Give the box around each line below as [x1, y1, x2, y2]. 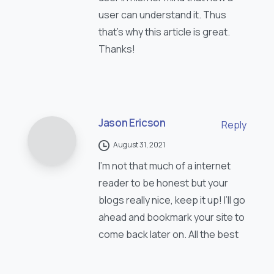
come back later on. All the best [98, 228, 239, 242]
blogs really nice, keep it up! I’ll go [98, 193, 245, 207]
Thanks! [98, 42, 135, 56]
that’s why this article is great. [98, 25, 230, 39]
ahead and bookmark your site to [98, 210, 245, 224]
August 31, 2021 [113, 139, 165, 150]
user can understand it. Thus [98, 8, 226, 22]
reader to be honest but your [98, 176, 228, 190]
